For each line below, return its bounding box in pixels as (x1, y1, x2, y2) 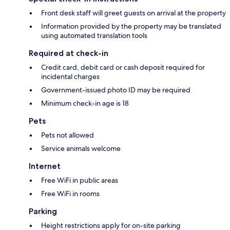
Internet (29, 161, 61, 171)
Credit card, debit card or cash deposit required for (41, 62, 205, 72)
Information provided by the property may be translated (41, 21, 221, 31)
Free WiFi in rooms (41, 188, 100, 198)
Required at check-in (29, 48, 108, 58)
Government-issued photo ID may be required (41, 85, 190, 94)
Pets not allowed (41, 130, 94, 140)
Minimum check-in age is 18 (41, 98, 129, 108)
